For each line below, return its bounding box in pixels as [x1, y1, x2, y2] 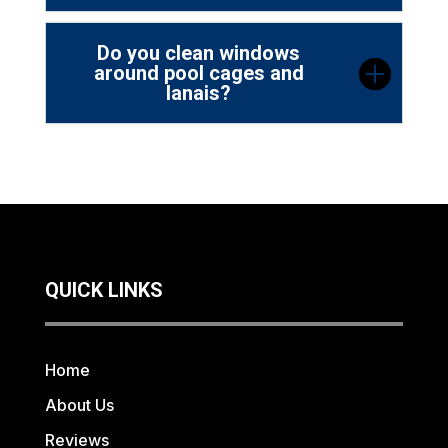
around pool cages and [93, 61, 304, 86]
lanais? [166, 81, 232, 106]
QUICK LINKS [44, 278, 163, 303]
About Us [44, 395, 114, 416]
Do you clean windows [97, 41, 301, 66]
